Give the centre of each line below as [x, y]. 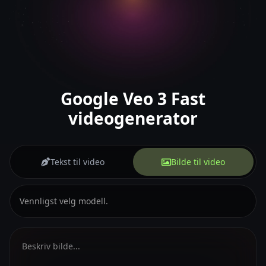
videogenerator [133, 118]
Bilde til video [198, 162]
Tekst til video [77, 162]
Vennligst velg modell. [64, 201]
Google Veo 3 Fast [133, 99]
